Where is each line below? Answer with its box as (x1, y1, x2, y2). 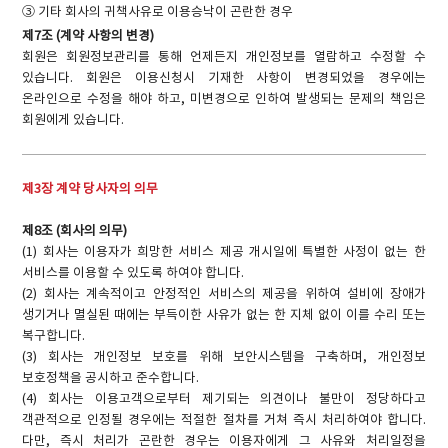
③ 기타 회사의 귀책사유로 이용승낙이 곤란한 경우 (22, 5, 294, 21)
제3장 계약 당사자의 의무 (22, 182, 159, 198)
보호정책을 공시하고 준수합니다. (22, 371, 200, 387)
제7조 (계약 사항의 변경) (22, 28, 155, 44)
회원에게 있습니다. (22, 112, 125, 128)
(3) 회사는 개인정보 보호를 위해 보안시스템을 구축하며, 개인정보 (22, 350, 426, 366)
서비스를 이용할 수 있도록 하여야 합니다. (22, 266, 245, 282)
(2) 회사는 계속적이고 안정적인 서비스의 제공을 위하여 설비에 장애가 (22, 287, 426, 303)
